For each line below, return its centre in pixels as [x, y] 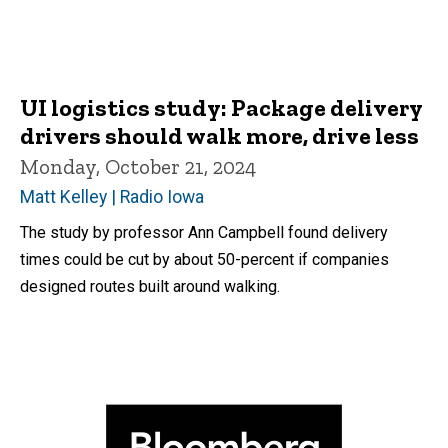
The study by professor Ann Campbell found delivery [204, 233]
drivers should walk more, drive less [219, 135]
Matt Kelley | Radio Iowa [112, 197]
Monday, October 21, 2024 [138, 166]
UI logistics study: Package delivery [221, 107]
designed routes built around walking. [150, 287]
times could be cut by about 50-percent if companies [204, 260]
